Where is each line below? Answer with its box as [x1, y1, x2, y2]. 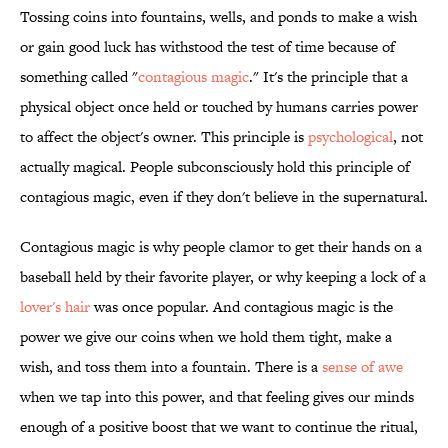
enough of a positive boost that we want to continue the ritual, [20, 416, 418, 438]
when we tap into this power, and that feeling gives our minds [20, 386, 414, 408]
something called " [20, 66, 138, 88]
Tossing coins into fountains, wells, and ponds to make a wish [20, 6, 417, 28]
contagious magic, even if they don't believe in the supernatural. [20, 186, 428, 208]
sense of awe [322, 356, 403, 378]
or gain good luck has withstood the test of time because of [20, 36, 395, 58]
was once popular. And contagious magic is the [90, 296, 393, 318]
